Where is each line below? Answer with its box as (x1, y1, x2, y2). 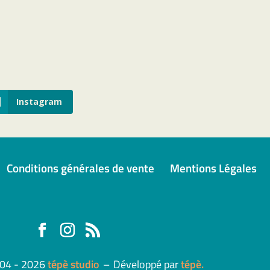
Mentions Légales (169, 159, 257, 177)
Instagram (16, 95, 63, 107)
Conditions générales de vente (6, 159, 154, 177)
